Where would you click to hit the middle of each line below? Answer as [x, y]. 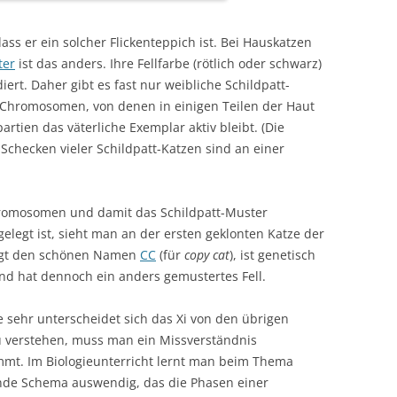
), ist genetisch [272, 254]
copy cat [207, 254]
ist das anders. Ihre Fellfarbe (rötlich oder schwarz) [168, 63]
